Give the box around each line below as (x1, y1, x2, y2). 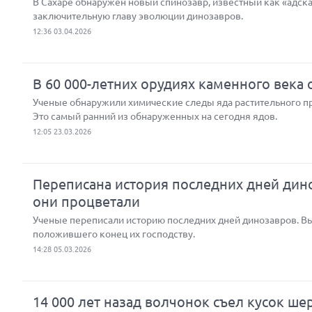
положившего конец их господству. (33, 228, 195, 240)
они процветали (33, 194, 140, 210)
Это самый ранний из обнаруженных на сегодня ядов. (33, 111, 277, 122)
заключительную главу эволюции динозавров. (33, 10, 243, 22)
